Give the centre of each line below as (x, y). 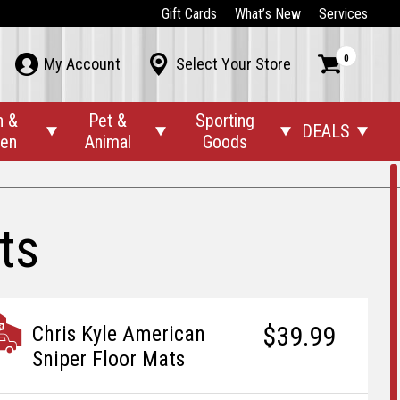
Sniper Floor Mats (108, 358)
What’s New (268, 13)
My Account (82, 64)
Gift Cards (189, 13)
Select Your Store (233, 64)
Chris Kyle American (119, 333)
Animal (108, 142)
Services (343, 13)
